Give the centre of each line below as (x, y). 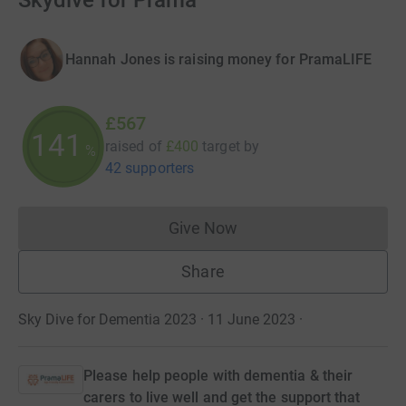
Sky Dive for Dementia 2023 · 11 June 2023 (157, 319)
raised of (134, 146)
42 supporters (150, 168)
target (221, 146)
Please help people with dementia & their (218, 376)
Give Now (203, 228)
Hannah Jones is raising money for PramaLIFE (219, 59)
